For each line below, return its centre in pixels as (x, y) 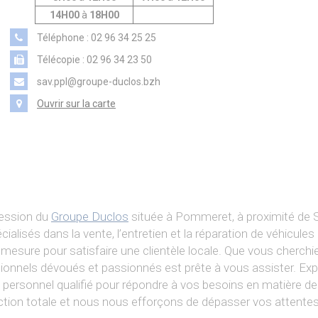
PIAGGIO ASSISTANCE (159, 13)
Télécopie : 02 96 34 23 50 (93, 59)
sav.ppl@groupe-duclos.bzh (98, 81)
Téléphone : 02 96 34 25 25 (95, 37)
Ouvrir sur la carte (76, 103)
